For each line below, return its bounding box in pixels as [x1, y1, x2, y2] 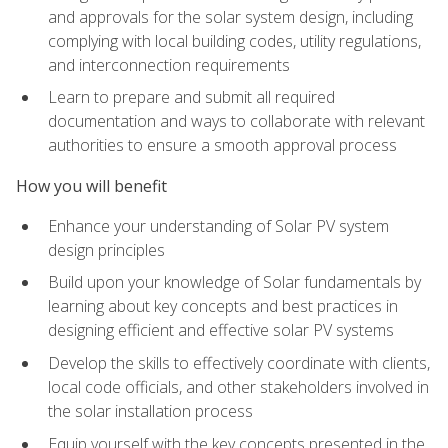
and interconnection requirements [48, 53, 290, 76]
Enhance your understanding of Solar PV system [48, 214, 389, 237]
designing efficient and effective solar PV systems [48, 319, 394, 342]
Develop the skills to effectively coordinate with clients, [48, 352, 430, 375]
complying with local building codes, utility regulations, [48, 29, 421, 52]
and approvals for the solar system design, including [48, 5, 413, 28]
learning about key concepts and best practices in [48, 295, 398, 318]
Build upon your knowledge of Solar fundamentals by [48, 271, 421, 294]
